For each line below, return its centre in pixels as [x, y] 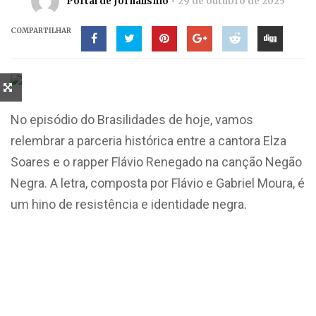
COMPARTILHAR [41, 31]
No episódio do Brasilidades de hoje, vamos [132, 120]
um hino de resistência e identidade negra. [129, 204]
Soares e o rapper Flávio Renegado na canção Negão [156, 162]
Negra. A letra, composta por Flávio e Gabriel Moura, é [158, 183]
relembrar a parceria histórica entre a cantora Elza [148, 141]
